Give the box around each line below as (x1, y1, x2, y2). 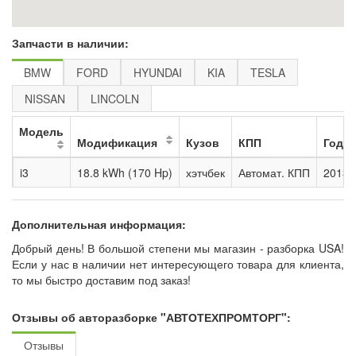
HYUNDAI (133, 64, 182, 80)
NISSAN (25, 91, 65, 106)
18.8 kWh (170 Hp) (77, 164, 172, 180)
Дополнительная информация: (12, 216, 186, 232)
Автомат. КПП (238, 164, 310, 180)
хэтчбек (186, 164, 225, 180)
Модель (19, 123, 64, 139)
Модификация (77, 134, 157, 150)
